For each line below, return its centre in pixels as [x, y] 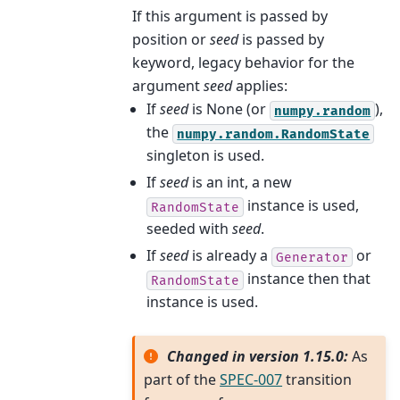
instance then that [308, 279]
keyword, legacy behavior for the [244, 63]
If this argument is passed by [230, 17]
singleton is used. [206, 156]
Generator [312, 257]
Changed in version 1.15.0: [259, 356]
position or [171, 40]
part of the [182, 379]
